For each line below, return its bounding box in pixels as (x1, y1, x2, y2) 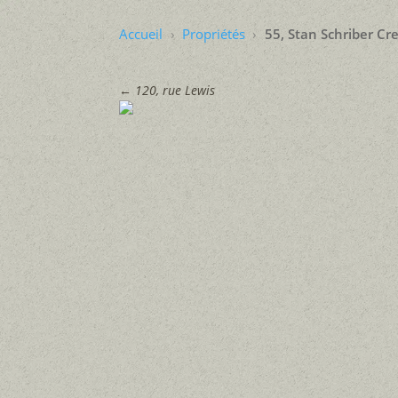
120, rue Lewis (135, 82, 216, 99)
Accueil (119, 25, 163, 43)
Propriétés (182, 25, 246, 43)
